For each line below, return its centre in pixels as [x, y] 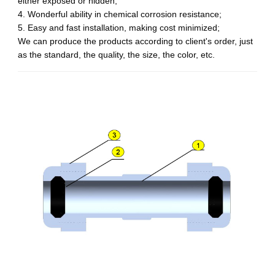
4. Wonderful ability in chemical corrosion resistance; [120, 14]
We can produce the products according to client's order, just [135, 41]
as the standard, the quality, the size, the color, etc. [116, 54]
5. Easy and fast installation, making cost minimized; [119, 27]
